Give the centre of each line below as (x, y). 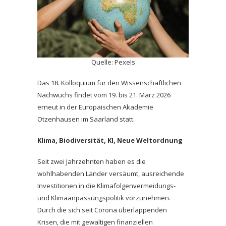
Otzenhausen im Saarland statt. (86, 119)
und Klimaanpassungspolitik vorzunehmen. (104, 197)
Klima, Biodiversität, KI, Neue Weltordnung (110, 140)
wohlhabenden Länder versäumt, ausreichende (111, 173)
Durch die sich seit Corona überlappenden (102, 210)
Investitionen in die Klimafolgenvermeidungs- (106, 185)
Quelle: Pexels (113, 62)
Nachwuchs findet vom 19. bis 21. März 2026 (104, 95)
